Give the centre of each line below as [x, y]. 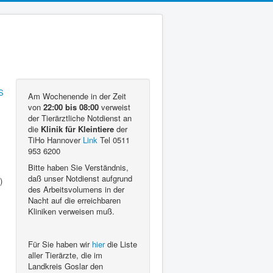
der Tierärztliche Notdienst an [80, 118]
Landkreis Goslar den [66, 266]
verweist [115, 107]
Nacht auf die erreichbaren [74, 200]
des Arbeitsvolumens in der [76, 189]
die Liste [121, 244]
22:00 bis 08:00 [71, 107]
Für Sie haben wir [60, 244]
